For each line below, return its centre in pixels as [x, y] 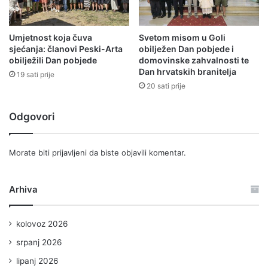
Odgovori [32, 116]
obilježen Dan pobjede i [186, 48]
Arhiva [23, 189]
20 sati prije [166, 86]
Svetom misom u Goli [182, 37]
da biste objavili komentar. [136, 152]
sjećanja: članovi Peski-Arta [66, 48]
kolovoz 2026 [42, 223]
